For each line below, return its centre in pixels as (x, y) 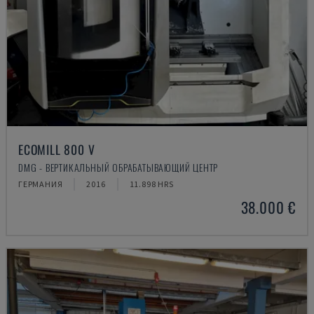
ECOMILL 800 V (57, 149)
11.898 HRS (151, 184)
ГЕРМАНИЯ (41, 184)
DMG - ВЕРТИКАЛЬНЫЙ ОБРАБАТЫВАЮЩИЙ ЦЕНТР (118, 167)
